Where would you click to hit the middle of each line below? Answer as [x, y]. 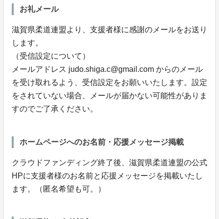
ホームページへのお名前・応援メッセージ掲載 [102, 142]
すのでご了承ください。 [55, 109]
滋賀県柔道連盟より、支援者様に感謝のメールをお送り [109, 30]
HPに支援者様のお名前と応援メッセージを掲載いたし [107, 176]
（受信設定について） [51, 56]
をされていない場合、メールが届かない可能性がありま [109, 96]
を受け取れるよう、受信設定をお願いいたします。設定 [109, 83]
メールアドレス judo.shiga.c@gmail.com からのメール [107, 69]
